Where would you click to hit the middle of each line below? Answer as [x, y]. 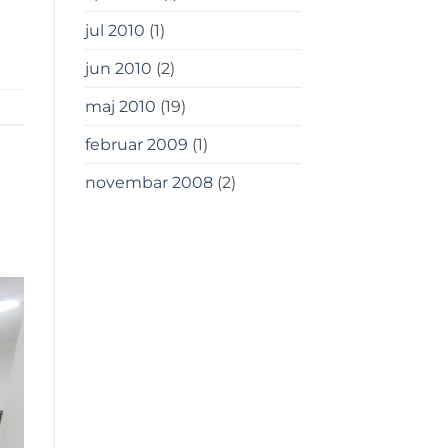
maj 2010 [120, 107]
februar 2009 [136, 145]
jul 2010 [114, 31]
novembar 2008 [148, 183]
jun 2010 [118, 69]
